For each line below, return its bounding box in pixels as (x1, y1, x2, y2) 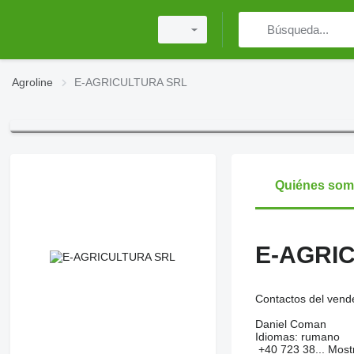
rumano (297, 330, 340, 344)
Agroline (12, 76, 53, 88)
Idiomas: (254, 330, 298, 344)
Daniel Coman (254, 318, 326, 331)
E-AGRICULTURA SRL (74, 76, 187, 88)
